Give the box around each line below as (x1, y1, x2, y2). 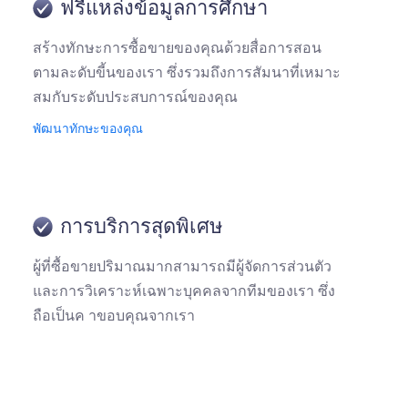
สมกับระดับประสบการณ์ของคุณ (33, 88, 238, 106)
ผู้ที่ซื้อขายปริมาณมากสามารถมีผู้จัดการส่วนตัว (33, 258, 331, 275)
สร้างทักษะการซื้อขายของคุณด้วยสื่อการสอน (33, 39, 321, 56)
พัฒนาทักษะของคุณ (33, 120, 143, 137)
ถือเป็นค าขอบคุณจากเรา (33, 307, 195, 324)
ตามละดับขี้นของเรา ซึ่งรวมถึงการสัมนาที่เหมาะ (33, 64, 341, 81)
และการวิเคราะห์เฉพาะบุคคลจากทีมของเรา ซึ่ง (33, 282, 335, 300)
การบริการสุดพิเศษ (60, 214, 223, 239)
